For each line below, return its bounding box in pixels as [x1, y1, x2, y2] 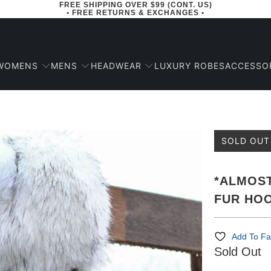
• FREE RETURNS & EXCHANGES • [67, 8, 204, 17]
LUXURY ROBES [154, 60, 225, 71]
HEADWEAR [90, 60, 142, 71]
